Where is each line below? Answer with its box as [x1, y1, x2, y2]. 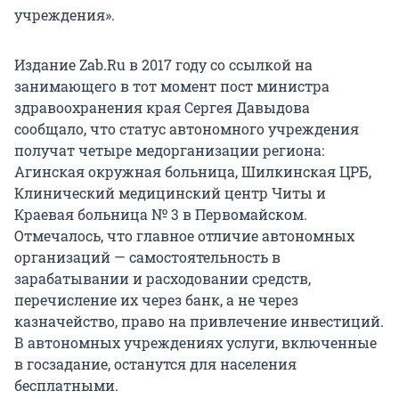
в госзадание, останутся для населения [14, 354, 297, 374]
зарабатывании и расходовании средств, [14, 269, 311, 289]
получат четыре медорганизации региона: [14, 141, 324, 160]
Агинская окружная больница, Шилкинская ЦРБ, [14, 162, 371, 182]
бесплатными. [14, 376, 118, 395]
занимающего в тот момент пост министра [14, 77, 330, 96]
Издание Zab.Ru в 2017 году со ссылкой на [14, 55, 313, 75]
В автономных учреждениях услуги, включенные [14, 333, 377, 353]
